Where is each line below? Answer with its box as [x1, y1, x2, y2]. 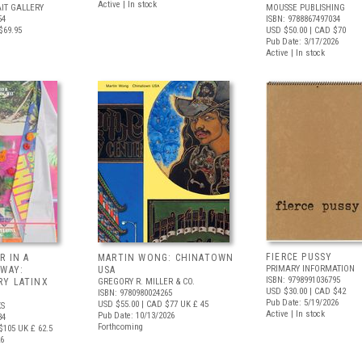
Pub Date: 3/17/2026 [266, 36, 339, 47]
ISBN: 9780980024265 [98, 288, 172, 298]
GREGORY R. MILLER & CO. [98, 276, 195, 287]
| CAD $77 [139, 299, 178, 309]
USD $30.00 [266, 286, 307, 297]
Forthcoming [98, 322, 143, 332]
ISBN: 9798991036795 [266, 275, 340, 285]
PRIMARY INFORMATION [266, 263, 355, 274]
